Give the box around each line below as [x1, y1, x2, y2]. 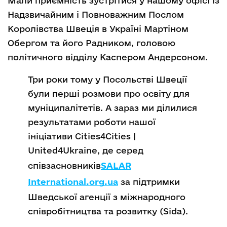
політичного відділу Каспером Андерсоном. [8, 52, 208, 62]
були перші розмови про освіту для [28, 88, 190, 98]
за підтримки [118, 176, 180, 186]
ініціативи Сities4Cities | [28, 131, 136, 141]
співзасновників [28, 160, 101, 170]
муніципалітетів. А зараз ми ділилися [28, 102, 197, 112]
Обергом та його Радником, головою [8, 37, 175, 48]
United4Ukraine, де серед [28, 145, 143, 155]
